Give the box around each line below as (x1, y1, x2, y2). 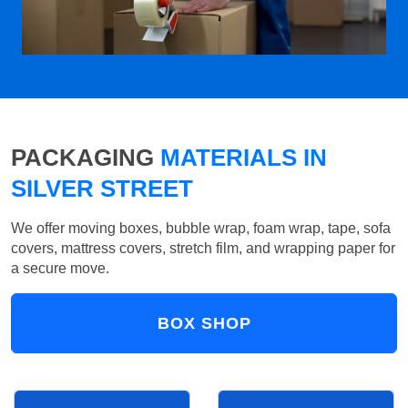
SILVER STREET (11, 175, 193, 203)
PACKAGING (11, 144, 154, 172)
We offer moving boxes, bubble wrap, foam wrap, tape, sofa (11, 220, 391, 237)
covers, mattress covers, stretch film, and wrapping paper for (11, 240, 395, 257)
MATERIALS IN (154, 144, 327, 172)
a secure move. (11, 260, 109, 277)
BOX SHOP (157, 314, 251, 333)
